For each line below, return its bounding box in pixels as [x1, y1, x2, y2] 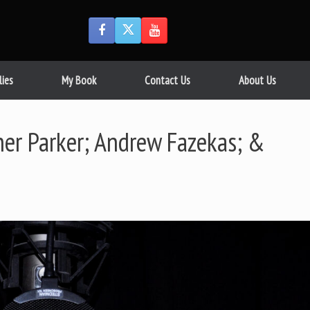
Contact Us [145, 73, 190, 88]
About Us [239, 73, 276, 88]
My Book [62, 73, 96, 88]
